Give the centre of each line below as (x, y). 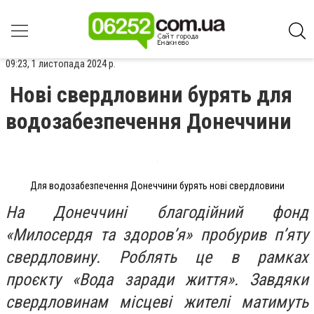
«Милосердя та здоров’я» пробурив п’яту (157, 234)
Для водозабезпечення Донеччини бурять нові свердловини (157, 186)
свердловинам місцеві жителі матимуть (157, 302)
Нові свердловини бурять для (151, 95)
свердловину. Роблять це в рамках (157, 257)
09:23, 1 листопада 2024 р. (61, 64)
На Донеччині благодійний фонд (157, 212)
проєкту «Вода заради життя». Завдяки (157, 279)
